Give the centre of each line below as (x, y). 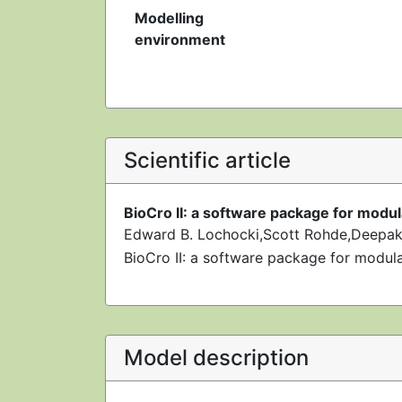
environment (180, 39)
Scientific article (207, 160)
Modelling (169, 18)
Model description (216, 358)
